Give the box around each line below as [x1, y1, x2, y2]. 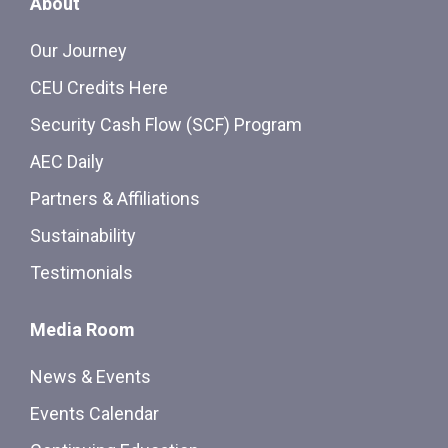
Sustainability [30, 225, 136, 247]
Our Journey [30, 40, 127, 62]
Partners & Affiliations [30, 188, 200, 210]
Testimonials [30, 262, 133, 284]
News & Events [30, 366, 151, 388]
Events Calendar [30, 403, 159, 425]
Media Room [30, 319, 135, 341]
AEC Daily [30, 151, 104, 173]
